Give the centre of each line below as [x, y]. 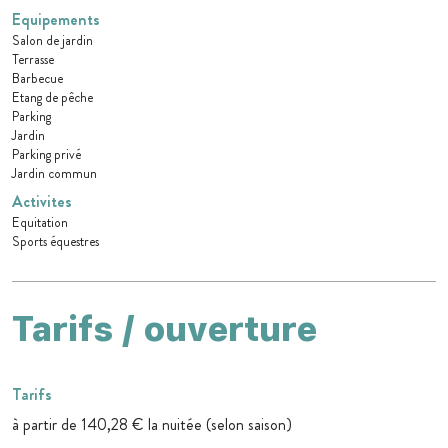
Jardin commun [54, 174]
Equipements [56, 20]
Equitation [40, 223]
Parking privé [46, 155]
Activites [42, 202]
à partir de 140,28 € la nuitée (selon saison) [152, 425]
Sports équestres [55, 242]
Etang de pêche [52, 98]
